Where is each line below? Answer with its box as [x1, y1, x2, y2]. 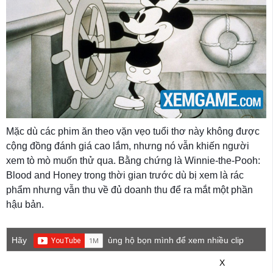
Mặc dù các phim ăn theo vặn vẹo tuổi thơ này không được [6, 126, 260, 136]
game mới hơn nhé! [12, 250, 88, 260]
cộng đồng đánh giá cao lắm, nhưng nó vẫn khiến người [6, 140, 249, 151]
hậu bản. [6, 199, 44, 210]
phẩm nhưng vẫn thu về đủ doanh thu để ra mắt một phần [6, 184, 253, 195]
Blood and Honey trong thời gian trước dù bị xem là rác [6, 169, 244, 180]
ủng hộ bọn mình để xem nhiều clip [108, 235, 244, 245]
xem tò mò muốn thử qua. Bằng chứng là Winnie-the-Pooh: [6, 155, 260, 166]
